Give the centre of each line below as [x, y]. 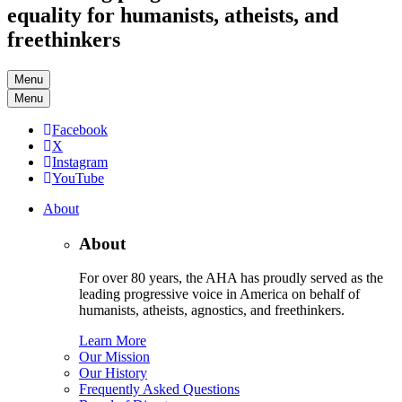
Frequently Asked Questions [159, 389]
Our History [113, 373]
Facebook [80, 129]
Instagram [80, 162]
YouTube [78, 178]
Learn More [113, 341]
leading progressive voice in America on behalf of [219, 294]
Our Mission [114, 357]
